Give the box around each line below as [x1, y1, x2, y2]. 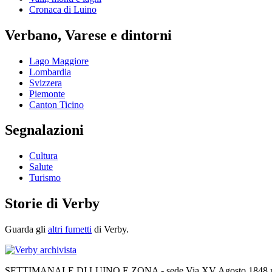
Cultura [29, 151, 58, 161]
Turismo [29, 172, 61, 183]
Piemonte [29, 88, 65, 99]
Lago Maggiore [29, 55, 89, 66]
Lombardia [29, 66, 71, 77]
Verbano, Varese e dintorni [5, 27, 172, 43]
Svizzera [29, 77, 62, 88]
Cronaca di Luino [29, 4, 97, 15]
